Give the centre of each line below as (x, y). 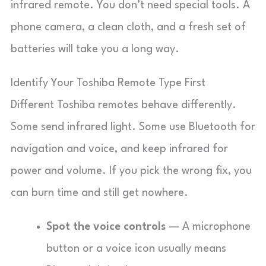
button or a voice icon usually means (136, 249)
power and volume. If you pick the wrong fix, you (131, 171)
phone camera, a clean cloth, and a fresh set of (128, 27)
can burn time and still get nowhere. (99, 193)
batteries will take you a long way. (95, 49)
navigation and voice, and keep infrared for (119, 149)
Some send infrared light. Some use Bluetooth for (133, 127)
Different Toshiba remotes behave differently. (123, 105)
